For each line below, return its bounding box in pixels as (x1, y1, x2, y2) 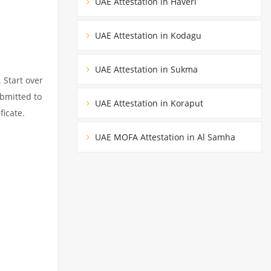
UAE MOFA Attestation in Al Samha (93, 131, 235, 143)
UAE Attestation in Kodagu (93, 29, 201, 41)
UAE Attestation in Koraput (93, 97, 203, 109)
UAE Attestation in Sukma (93, 63, 198, 75)
